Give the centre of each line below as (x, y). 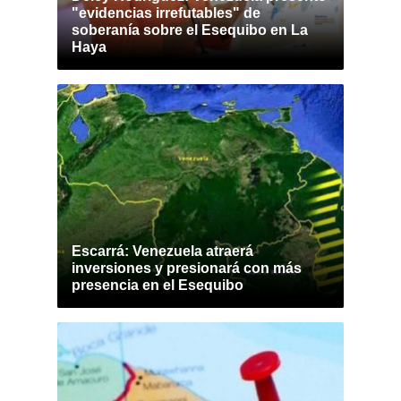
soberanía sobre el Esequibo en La (190, 30)
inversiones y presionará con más (187, 268)
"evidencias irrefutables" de (166, 13)
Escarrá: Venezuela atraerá (162, 251)
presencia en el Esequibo (158, 285)
